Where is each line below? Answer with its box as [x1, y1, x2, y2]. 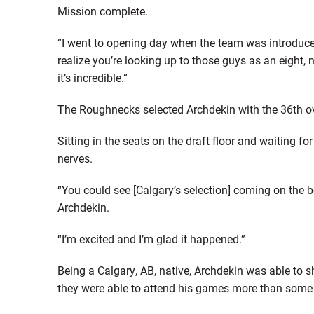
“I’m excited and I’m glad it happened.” [57, 231, 245, 246]
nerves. [57, 151, 93, 165]
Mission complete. [57, 4, 148, 18]
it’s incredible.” [57, 70, 128, 85]
